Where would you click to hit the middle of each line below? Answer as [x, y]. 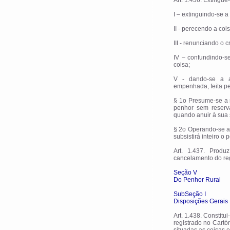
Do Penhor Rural [197, 180]
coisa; [182, 65]
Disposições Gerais [201, 201]
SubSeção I [190, 194]
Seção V [185, 172]
